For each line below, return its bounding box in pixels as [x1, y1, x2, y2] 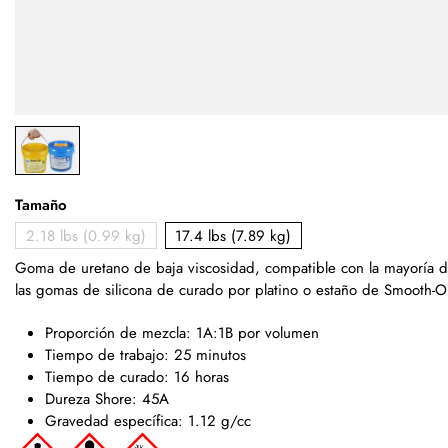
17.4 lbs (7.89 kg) [175, 224, 292, 247]
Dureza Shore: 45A [45, 387, 169, 410]
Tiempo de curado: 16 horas [45, 365, 229, 388]
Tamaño [15, 194, 67, 217]
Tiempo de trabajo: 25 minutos [45, 343, 246, 366]
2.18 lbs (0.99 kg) [25, 224, 146, 247]
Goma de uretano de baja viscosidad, [15, 256, 265, 279]
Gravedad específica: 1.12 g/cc [45, 409, 251, 432]
